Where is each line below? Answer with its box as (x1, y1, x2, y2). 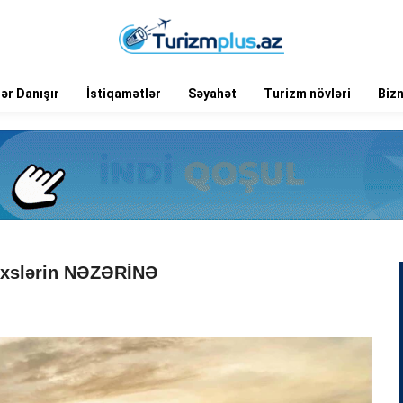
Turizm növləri (264, 86, 351, 101)
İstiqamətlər (86, 86, 161, 101)
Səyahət (188, 86, 237, 101)
